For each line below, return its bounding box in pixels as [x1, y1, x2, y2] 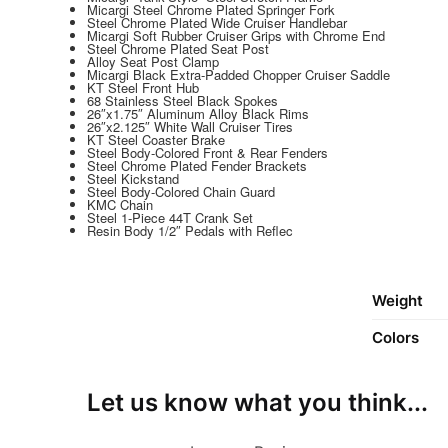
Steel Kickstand [87, 168, 180, 188]
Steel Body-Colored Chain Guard [87, 181, 276, 201]
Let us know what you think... [87, 388, 429, 418]
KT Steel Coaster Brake [87, 129, 226, 149]
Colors [372, 328, 419, 348]
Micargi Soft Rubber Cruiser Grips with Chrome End [87, 25, 386, 45]
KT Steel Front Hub [87, 77, 200, 97]
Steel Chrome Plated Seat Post [87, 38, 270, 58]
